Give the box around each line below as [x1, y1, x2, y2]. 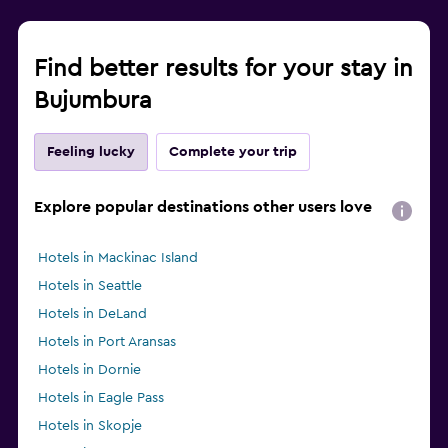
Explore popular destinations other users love [34, 198, 372, 215]
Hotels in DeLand [38, 306, 147, 321]
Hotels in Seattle [38, 278, 142, 293]
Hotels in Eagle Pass [38, 390, 164, 405]
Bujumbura [34, 88, 152, 113]
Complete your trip [169, 144, 297, 159]
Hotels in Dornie [38, 362, 141, 377]
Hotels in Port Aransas [38, 334, 176, 349]
